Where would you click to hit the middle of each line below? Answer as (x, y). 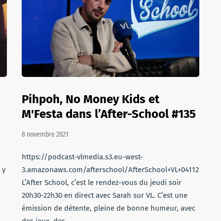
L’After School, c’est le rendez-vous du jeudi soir (102, 183)
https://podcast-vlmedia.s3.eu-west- (82, 157)
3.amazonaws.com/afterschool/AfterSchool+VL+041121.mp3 (120, 170)
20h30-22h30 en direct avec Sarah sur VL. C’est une (105, 195)
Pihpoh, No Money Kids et (91, 99)
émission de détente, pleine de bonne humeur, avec (109, 208)
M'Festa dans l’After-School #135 (109, 114)
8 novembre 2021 (45, 134)
